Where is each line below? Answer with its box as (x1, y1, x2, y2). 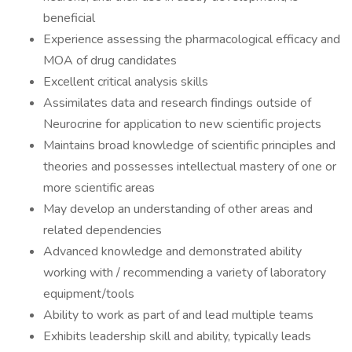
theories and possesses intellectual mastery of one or (43, 158, 336, 175)
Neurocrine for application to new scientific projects (43, 115, 321, 133)
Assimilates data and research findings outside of (43, 94, 311, 112)
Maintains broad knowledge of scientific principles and (43, 137, 335, 154)
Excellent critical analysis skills (43, 73, 208, 90)
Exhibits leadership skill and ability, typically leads (43, 328, 311, 345)
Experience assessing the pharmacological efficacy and (43, 31, 340, 48)
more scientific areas (43, 179, 155, 196)
